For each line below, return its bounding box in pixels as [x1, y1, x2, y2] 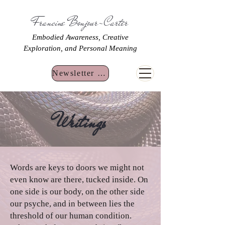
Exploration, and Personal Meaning [23, 44, 137, 52]
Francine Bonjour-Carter [32, 13, 128, 31]
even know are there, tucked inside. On [10, 175, 148, 184]
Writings [55, 108, 106, 137]
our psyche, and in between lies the [10, 199, 135, 208]
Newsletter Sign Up [97, 69, 105, 77]
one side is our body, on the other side [10, 187, 145, 196]
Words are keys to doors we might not [10, 163, 144, 172]
